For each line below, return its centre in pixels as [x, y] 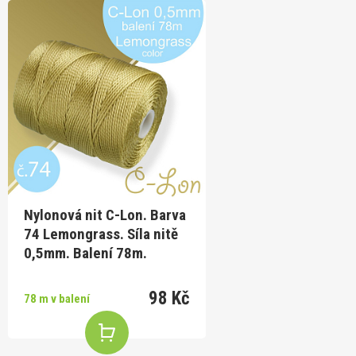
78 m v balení [57, 298]
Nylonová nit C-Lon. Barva [105, 215]
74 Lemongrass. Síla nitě [101, 234]
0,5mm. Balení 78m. [85, 253]
